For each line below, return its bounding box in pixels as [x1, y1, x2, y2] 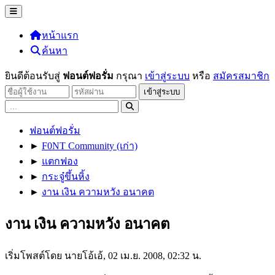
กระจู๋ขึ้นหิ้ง [42, 171, 90, 182]
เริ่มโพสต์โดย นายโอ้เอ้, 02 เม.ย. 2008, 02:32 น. [5, 250, 201, 261]
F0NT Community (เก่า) [42, 141, 137, 151]
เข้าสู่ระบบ [145, 71, 190, 81]
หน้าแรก [42, 30, 79, 41]
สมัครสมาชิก [213, 71, 269, 81]
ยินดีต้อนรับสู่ [5, 71, 63, 81]
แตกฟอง [42, 156, 78, 166]
